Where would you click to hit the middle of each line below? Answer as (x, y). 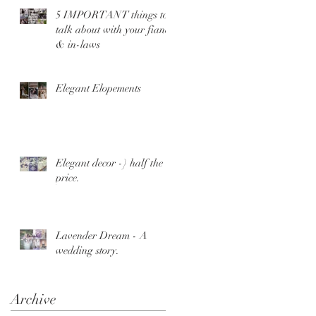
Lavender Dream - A (102, 235)
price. (68, 177)
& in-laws (78, 44)
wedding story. (87, 250)
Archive (34, 299)
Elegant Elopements (98, 88)
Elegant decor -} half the (109, 163)
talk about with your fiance (115, 29)
